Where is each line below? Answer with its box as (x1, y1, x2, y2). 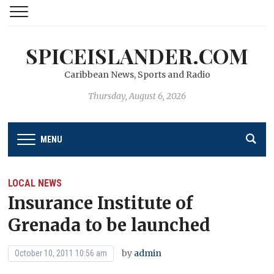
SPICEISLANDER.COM (26, 42, 248, 70)
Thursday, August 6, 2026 (88, 91, 186, 102)
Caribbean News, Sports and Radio (64, 69, 210, 80)
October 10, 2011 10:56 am (15, 248, 108, 258)
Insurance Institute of (8, 191, 193, 214)
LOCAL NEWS (8, 177, 62, 189)
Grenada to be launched (8, 213, 211, 236)
